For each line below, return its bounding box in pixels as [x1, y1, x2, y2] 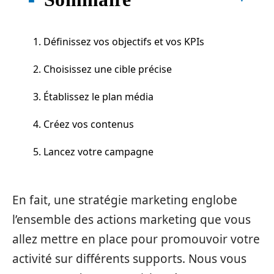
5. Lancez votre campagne [33, 144, 154, 158]
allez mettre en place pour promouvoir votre [12, 231, 260, 247]
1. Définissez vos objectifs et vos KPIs [33, 34, 204, 48]
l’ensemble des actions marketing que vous [12, 212, 251, 228]
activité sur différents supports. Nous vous [12, 251, 246, 267]
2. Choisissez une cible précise [33, 62, 172, 76]
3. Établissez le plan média [33, 89, 154, 103]
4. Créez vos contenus [33, 117, 134, 131]
